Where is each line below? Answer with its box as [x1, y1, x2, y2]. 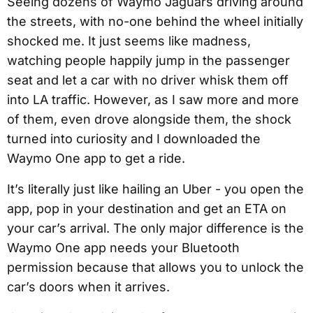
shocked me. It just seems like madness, [7, 33, 251, 48]
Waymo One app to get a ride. [7, 150, 185, 166]
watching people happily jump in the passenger [7, 52, 290, 68]
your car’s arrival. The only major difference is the [7, 220, 304, 235]
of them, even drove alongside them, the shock [7, 111, 291, 126]
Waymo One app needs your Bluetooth [7, 240, 240, 255]
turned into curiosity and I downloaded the [7, 131, 261, 146]
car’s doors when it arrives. [7, 279, 170, 294]
